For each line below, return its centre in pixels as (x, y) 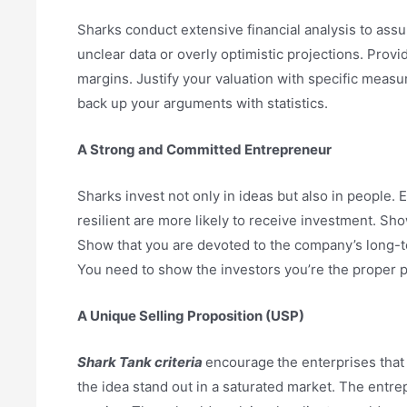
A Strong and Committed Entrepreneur (204, 150)
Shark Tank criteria (141, 362)
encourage (240, 362)
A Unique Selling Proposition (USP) (191, 316)
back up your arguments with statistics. (203, 104)
